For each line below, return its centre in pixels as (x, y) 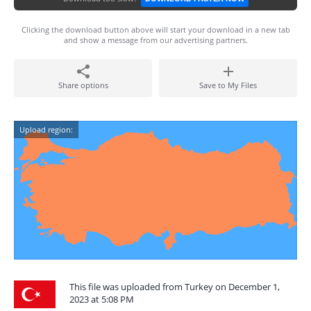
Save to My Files (228, 85)
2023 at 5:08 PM (102, 299)
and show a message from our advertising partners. (155, 40)
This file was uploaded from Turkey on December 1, (175, 287)
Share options (83, 85)
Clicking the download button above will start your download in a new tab (155, 30)
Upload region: (46, 129)
